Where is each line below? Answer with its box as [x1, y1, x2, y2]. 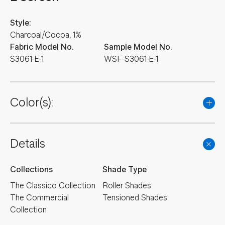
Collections [10, 165, 53, 174]
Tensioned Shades [102, 193, 167, 202]
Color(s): [10, 95, 53, 109]
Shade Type [102, 165, 147, 174]
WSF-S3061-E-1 [104, 54, 158, 64]
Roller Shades [102, 181, 151, 190]
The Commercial [10, 193, 69, 202]
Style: [10, 18, 31, 28]
